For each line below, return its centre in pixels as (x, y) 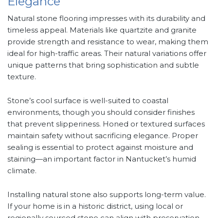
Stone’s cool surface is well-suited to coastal (88, 101)
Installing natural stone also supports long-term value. (107, 195)
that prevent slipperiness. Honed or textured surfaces (106, 124)
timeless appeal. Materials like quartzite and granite (102, 30)
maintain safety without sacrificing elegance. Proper (103, 136)
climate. (22, 171)
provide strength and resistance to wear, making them (108, 42)
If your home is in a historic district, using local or (95, 206)
